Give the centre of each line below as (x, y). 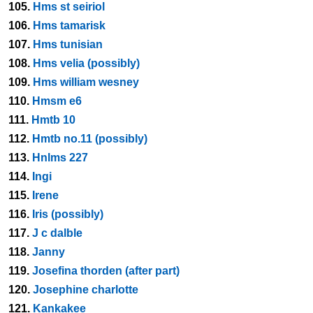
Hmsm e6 (57, 101)
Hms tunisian (68, 44)
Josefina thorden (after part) (106, 271)
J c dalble (57, 233)
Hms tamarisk (69, 26)
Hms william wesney (86, 82)
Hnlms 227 (60, 158)
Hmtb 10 (53, 120)
